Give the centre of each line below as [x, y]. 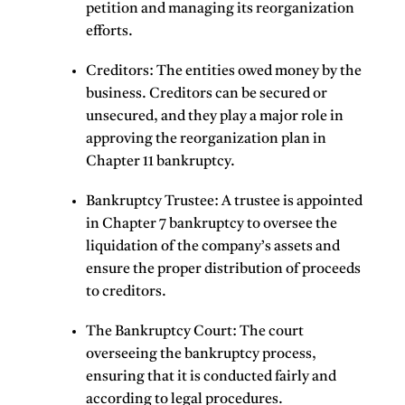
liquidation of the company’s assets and [213, 247]
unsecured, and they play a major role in [215, 117]
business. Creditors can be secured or [207, 94]
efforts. [109, 31]
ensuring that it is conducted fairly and [211, 377]
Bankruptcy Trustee [150, 202]
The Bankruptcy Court [159, 332]
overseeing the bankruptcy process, [201, 355]
